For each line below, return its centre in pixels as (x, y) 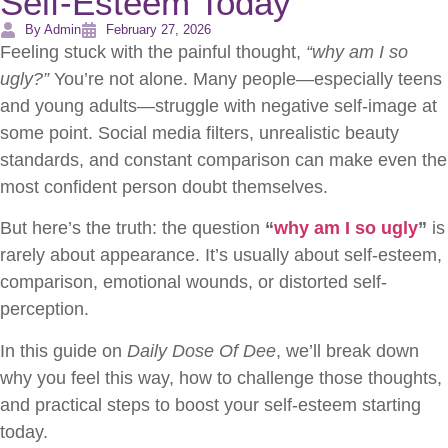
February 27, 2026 (158, 29)
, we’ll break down (347, 350)
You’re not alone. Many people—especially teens (245, 79)
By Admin (53, 29)
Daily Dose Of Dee (201, 350)
